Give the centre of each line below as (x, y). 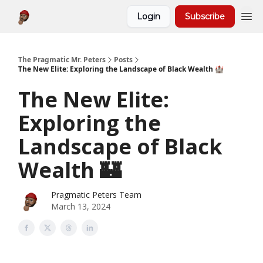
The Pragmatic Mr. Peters (62, 60)
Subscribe (205, 16)
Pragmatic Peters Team (96, 195)
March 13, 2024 (81, 206)
